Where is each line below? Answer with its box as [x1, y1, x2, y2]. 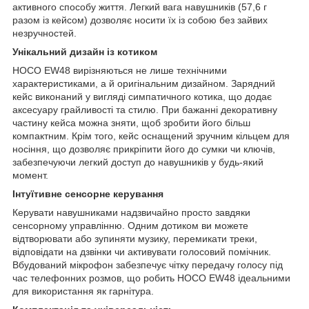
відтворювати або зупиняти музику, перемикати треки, [12, 232, 257, 244]
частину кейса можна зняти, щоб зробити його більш [12, 117, 250, 128]
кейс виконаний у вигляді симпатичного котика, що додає [12, 90, 272, 102]
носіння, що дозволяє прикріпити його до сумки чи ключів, [12, 143, 275, 154]
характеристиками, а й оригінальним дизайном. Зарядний [12, 77, 275, 89]
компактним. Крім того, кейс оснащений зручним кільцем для [12, 130, 290, 141]
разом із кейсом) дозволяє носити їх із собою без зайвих [12, 14, 268, 26]
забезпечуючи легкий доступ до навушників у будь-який [12, 156, 263, 168]
